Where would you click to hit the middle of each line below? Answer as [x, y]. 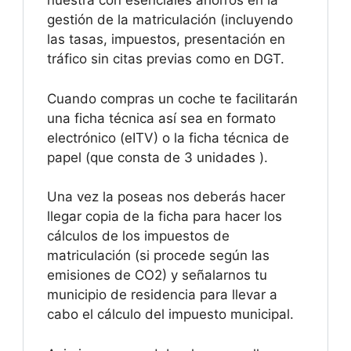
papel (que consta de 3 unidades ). [157, 157]
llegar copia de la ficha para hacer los [165, 217]
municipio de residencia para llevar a [162, 295]
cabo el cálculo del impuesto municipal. [170, 315]
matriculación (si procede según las [158, 256]
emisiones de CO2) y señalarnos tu [157, 275]
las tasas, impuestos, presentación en [166, 40]
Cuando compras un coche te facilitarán [172, 98]
